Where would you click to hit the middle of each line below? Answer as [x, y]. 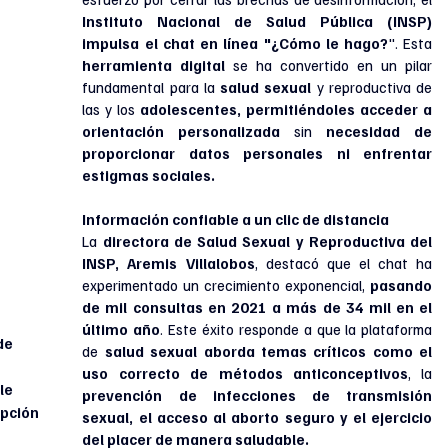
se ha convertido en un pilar [329, 65]
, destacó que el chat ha [343, 263]
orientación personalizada [181, 131]
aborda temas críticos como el [318, 351]
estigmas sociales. [149, 175]
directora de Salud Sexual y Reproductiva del [267, 241]
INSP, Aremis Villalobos [168, 263]
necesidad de [379, 131]
